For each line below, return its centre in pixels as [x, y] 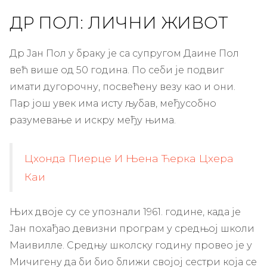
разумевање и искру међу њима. [93, 120]
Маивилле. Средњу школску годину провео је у [131, 245]
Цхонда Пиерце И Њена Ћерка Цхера [129, 158]
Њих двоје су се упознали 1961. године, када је [125, 212]
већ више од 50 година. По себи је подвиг [117, 70]
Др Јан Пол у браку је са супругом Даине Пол [124, 53]
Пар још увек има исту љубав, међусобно [113, 103]
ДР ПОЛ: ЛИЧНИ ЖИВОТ [119, 22]
